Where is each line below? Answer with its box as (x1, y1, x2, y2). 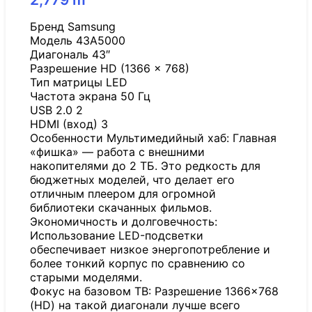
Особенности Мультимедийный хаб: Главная (30, 131, 276, 146)
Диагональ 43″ (30, 47, 110, 62)
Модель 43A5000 (30, 33, 125, 48)
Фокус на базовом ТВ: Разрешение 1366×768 (30, 284, 279, 299)
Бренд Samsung (30, 19, 116, 34)
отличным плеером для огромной (30, 187, 216, 201)
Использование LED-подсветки (30, 228, 203, 243)
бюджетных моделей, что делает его (30, 173, 235, 187)
